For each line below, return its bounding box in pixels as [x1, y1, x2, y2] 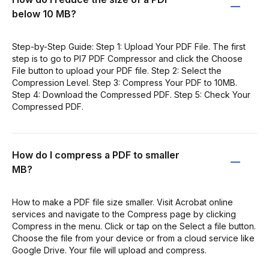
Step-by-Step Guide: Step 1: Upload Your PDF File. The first [12, 41, 246, 52]
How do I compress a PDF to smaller [12, 148, 180, 161]
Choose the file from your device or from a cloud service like [12, 232, 255, 243]
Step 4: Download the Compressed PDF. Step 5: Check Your [12, 89, 250, 100]
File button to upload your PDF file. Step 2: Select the [12, 65, 222, 76]
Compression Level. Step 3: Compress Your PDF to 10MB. [12, 77, 237, 88]
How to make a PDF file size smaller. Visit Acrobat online [12, 196, 233, 207]
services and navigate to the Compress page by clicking [12, 208, 236, 219]
